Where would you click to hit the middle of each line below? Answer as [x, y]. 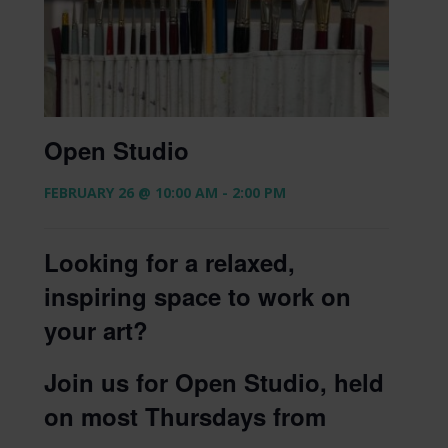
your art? [96, 330]
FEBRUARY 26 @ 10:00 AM [131, 193]
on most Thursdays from [185, 416]
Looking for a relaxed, [169, 262]
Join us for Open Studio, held [214, 382]
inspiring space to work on [197, 296]
